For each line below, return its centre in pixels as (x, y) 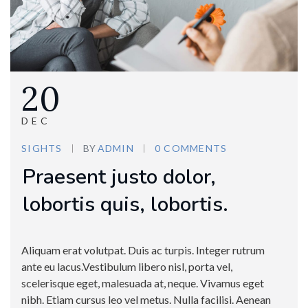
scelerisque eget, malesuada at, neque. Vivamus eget (143, 283)
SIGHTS (42, 148)
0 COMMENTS (191, 148)
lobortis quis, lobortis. (125, 205)
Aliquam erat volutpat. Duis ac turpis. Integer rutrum (143, 250)
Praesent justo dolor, (119, 177)
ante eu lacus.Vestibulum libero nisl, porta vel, (127, 267)
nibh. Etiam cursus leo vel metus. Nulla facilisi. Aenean (146, 300)
